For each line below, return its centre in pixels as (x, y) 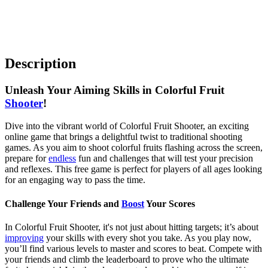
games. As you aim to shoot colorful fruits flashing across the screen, (134, 148)
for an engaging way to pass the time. (75, 180)
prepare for (27, 159)
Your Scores (170, 203)
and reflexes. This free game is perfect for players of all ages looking (133, 169)
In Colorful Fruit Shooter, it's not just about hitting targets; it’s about (132, 227)
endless (62, 159)
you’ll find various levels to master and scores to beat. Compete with (133, 248)
